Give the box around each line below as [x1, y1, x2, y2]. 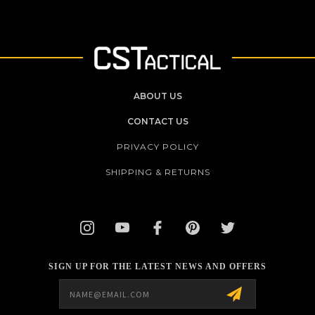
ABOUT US [133, 90, 182, 101]
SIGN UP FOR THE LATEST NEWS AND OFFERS [49, 261, 266, 271]
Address [15, 287, 51, 300]
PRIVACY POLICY [117, 141, 199, 152]
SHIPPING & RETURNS [105, 166, 210, 177]
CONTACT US [127, 115, 188, 127]
